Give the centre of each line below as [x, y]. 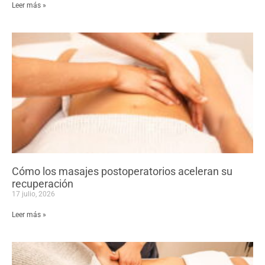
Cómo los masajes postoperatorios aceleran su [122, 172]
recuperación [43, 184]
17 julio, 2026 [33, 194]
